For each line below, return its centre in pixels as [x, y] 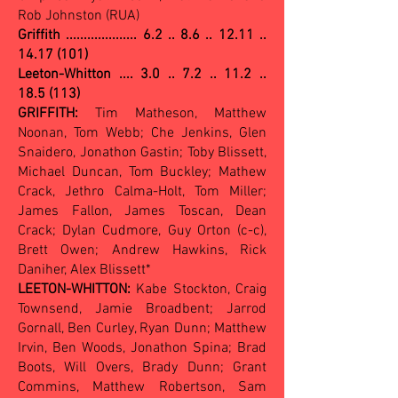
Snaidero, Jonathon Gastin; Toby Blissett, [142, 153]
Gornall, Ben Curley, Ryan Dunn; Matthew [142, 329]
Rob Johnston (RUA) [80, 16]
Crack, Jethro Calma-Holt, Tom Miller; [142, 192]
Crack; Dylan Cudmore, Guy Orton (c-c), [142, 231]
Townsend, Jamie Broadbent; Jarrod [142, 309]
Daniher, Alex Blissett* [84, 270]
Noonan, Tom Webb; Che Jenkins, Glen [142, 133]
